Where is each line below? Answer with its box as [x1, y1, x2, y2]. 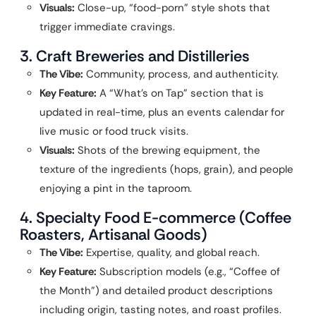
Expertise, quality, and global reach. [83, 245, 260, 260]
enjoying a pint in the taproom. [39, 181, 192, 195]
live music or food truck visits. [39, 124, 188, 138]
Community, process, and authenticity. [83, 67, 279, 81]
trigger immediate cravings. [39, 20, 175, 34]
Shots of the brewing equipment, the [75, 143, 260, 157]
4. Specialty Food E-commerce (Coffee [20, 207, 291, 228]
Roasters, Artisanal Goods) [20, 224, 207, 245]
